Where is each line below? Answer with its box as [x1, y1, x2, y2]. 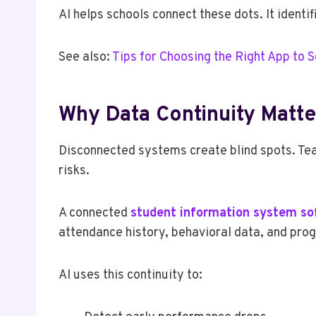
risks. [59, 162, 90, 179]
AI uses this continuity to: [59, 267, 202, 284]
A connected [59, 205, 130, 221]
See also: [59, 49, 112, 66]
